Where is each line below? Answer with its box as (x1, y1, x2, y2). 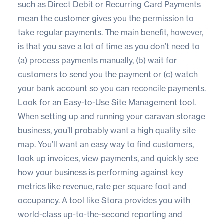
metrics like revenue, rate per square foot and (18, 181, 187, 191)
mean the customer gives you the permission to (18, 13, 194, 23)
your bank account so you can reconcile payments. (18, 83, 206, 93)
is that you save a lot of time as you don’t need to (18, 41, 200, 51)
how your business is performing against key (18, 167, 183, 177)
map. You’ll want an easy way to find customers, (18, 139, 194, 149)
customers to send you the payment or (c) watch (18, 69, 198, 79)
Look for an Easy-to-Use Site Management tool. (18, 97, 196, 107)
